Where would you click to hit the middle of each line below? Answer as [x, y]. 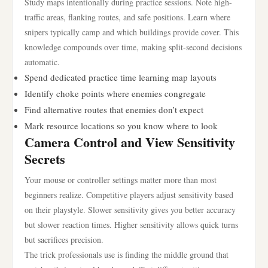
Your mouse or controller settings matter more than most [121, 180]
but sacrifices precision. [64, 240]
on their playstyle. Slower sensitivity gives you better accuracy [130, 210]
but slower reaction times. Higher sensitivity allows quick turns [131, 225]
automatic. [42, 62]
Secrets [45, 159]
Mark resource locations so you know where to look [121, 126]
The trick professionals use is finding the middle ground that [127, 255]
